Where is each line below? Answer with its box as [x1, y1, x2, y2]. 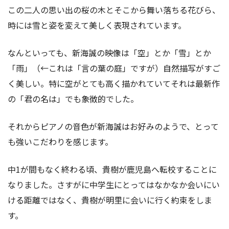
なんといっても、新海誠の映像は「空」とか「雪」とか [8, 46, 211, 59]
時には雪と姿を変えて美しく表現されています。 [8, 18, 186, 31]
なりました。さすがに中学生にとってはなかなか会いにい [8, 178, 220, 191]
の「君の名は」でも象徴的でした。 [8, 92, 139, 105]
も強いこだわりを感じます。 [8, 135, 113, 148]
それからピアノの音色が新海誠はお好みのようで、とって [8, 120, 219, 132]
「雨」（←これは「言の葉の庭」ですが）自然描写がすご [8, 61, 220, 74]
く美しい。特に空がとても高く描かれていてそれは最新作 [8, 77, 220, 89]
